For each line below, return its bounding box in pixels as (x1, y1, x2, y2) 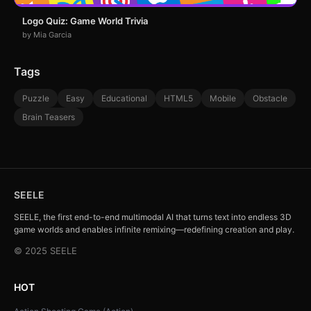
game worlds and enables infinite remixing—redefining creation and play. (14, 224, 294, 235)
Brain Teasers (22, 112, 75, 123)
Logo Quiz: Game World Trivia (22, 15, 148, 27)
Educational (101, 93, 147, 104)
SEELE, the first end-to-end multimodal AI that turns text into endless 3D (14, 212, 292, 223)
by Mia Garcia (22, 30, 72, 40)
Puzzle (22, 93, 49, 104)
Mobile (210, 93, 236, 104)
